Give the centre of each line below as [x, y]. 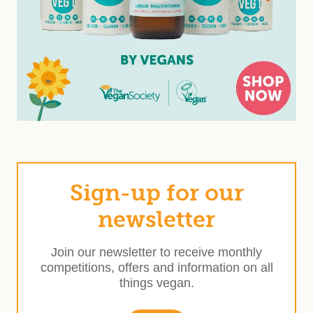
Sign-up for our [156, 194]
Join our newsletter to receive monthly [156, 253]
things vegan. [156, 283]
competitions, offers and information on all [156, 268]
